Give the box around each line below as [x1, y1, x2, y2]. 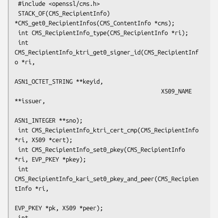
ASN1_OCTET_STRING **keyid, [15, 77, 103, 85]
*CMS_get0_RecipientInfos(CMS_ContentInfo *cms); [15, 19, 175, 26]
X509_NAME [15, 87, 161, 94]
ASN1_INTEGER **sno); [15, 116, 83, 124]
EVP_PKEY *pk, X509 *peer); [15, 204, 103, 211]
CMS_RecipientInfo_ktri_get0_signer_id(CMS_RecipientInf [15, 48, 199, 55]
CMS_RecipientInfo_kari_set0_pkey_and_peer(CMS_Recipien [15, 175, 199, 182]
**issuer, [15, 97, 45, 104]
